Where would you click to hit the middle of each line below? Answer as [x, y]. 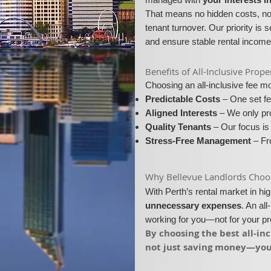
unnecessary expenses [194, 205]
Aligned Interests [181, 113]
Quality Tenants [178, 127]
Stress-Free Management [198, 141]
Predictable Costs [183, 99]
